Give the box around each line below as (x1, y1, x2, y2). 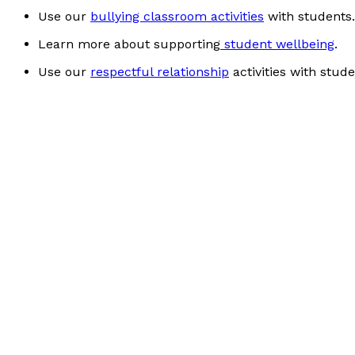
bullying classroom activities (90, 8, 264, 24)
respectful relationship (90, 63, 229, 79)
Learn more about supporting (38, 36, 220, 52)
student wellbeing (220, 36, 334, 52)
